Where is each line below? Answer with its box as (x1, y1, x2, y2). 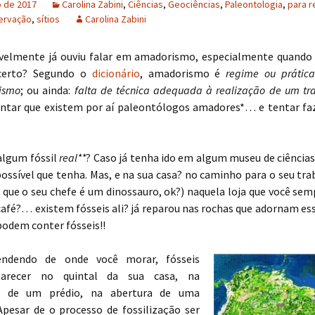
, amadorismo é (139, 66, 226, 80)
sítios (37, 13, 60, 25)
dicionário (91, 66, 140, 80)
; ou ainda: (20, 83, 75, 97)
